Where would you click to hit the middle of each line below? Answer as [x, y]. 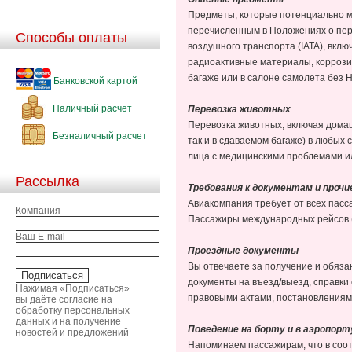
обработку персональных [73, 310]
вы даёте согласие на [64, 299]
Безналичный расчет [99, 136]
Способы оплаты [71, 37]
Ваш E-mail [40, 236]
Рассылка [48, 181]
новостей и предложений [72, 332]
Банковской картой [94, 81]
